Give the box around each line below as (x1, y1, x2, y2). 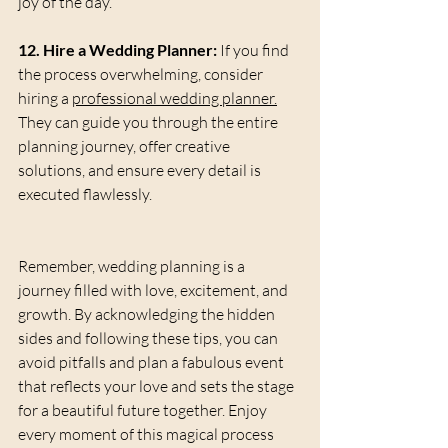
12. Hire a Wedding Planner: (18, 40, 217, 60)
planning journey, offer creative (18, 136, 233, 157)
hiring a (18, 88, 72, 109)
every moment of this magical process (18, 424, 277, 445)
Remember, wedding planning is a (18, 256, 248, 277)
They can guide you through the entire (18, 112, 281, 133)
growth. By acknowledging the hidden (18, 304, 278, 325)
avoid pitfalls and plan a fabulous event (18, 352, 287, 373)
